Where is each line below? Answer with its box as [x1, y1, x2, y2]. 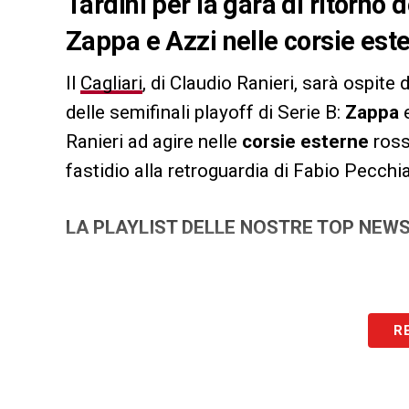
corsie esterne [237, 131, 369, 153]
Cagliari [80, 72, 142, 95]
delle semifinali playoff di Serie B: [66, 101, 345, 124]
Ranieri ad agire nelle [66, 131, 237, 153]
